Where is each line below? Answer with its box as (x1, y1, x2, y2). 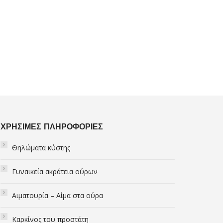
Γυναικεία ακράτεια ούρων (11, 167, 98, 176)
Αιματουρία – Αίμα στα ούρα (11, 191, 103, 200)
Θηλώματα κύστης (11, 143, 70, 152)
